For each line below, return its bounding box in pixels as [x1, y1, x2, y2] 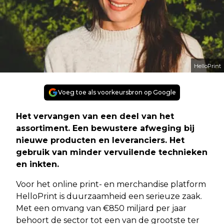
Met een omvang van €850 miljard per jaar [16, 203, 186, 213]
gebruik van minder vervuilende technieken [16, 147, 207, 157]
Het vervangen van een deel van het [16, 111, 174, 121]
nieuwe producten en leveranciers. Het [16, 135, 184, 145]
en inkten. [16, 159, 59, 169]
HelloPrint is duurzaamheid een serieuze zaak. [16, 191, 202, 201]
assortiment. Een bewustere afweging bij [16, 123, 194, 133]
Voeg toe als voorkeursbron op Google [58, 88, 176, 96]
